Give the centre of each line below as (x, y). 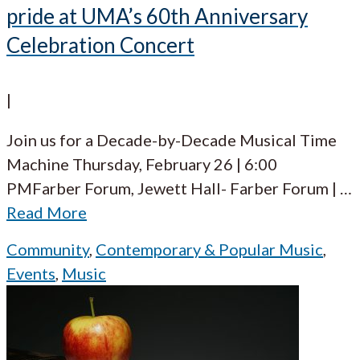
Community (48, 249)
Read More (47, 212)
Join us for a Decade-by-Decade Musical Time (172, 139)
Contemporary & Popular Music (209, 249)
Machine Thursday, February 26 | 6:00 (142, 164)
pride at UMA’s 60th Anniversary (157, 16)
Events (31, 273)
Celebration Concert (100, 45)
